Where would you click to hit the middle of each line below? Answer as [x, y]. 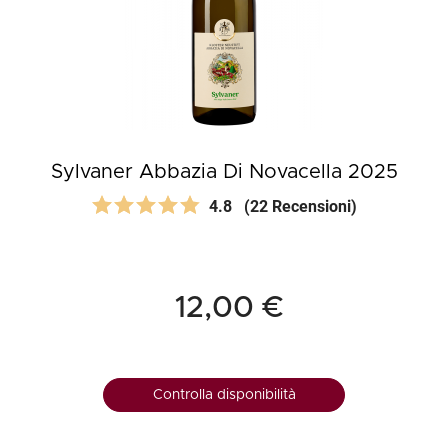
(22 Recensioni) [300, 207]
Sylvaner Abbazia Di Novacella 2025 [224, 172]
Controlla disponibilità [224, 395]
